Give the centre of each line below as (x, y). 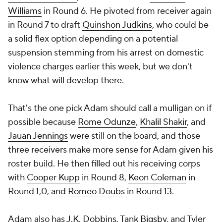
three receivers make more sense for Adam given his (111, 150)
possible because (43, 122)
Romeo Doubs (96, 192)
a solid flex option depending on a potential (93, 39)
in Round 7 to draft (45, 25)
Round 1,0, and (38, 192)
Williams (25, 11)
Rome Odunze (107, 122)
